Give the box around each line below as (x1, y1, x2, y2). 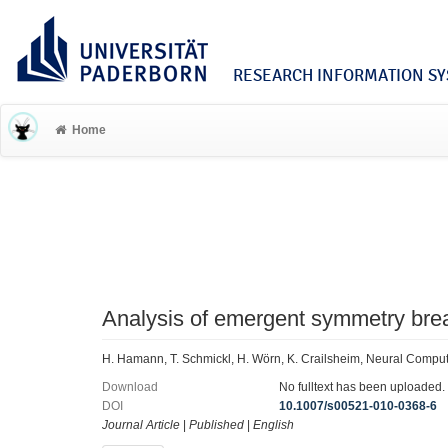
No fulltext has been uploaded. (279, 380, 446, 394)
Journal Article (102, 418, 180, 432)
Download (102, 380, 158, 394)
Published (189, 418, 244, 432)
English (253, 418, 294, 432)
